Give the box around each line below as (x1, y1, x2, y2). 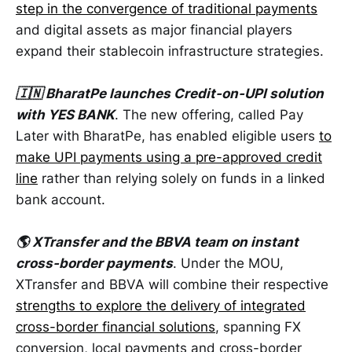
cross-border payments (16, 255, 173, 272)
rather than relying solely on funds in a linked (38, 170, 325, 187)
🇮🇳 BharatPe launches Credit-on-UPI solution (16, 86, 324, 102)
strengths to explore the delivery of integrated (16, 298, 306, 314)
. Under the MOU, (173, 255, 284, 272)
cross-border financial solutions (16, 319, 215, 335)
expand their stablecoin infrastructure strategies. (16, 43, 324, 60)
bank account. (16, 192, 109, 208)
